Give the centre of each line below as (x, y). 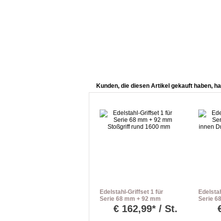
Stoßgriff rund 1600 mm (133, 206)
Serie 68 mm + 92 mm (130, 199)
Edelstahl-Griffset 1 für (131, 192)
